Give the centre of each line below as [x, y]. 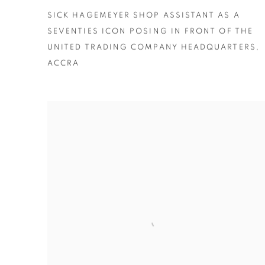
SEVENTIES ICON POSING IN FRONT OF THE [150, 31]
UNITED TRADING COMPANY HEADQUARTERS [152, 47]
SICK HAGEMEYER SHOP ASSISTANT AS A [144, 15]
